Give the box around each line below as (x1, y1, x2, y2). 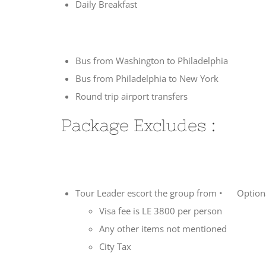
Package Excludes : (52, 115, 216, 135)
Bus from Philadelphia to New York (75, 72, 218, 84)
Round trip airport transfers (75, 90, 188, 102)
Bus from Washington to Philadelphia (75, 54, 228, 66)
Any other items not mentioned (99, 223, 227, 235)
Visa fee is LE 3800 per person (99, 205, 222, 217)
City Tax (99, 240, 131, 253)
